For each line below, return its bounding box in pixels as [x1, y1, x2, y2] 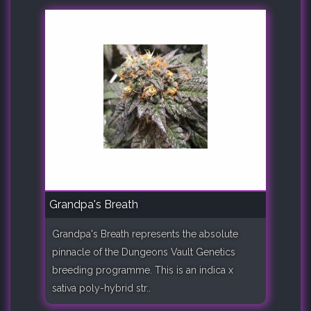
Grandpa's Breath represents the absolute [52, 228, 238, 239]
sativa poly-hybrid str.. [52, 282, 151, 294]
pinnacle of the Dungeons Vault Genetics [52, 246, 235, 258]
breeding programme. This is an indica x [52, 264, 233, 276]
